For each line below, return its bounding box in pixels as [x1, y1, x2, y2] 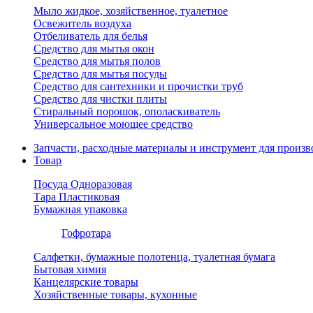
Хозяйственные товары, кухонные [34, 289, 197, 300]
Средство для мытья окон [34, 43, 154, 54]
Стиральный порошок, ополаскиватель [34, 105, 220, 117]
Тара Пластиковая [34, 191, 119, 203]
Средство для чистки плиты [34, 93, 167, 105]
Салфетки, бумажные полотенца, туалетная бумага [34, 251, 275, 263]
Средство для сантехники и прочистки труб [34, 80, 243, 92]
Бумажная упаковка [34, 203, 127, 215]
